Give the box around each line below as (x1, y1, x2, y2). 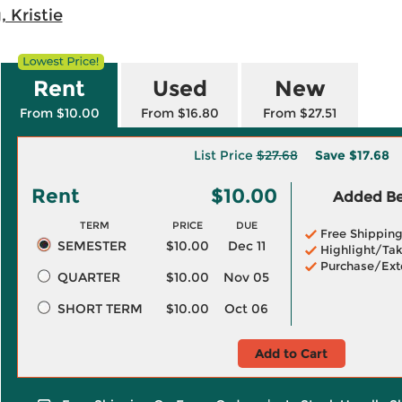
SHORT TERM (57, 301, 143, 317)
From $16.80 (140, 105, 219, 121)
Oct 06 (224, 301, 268, 317)
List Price (193, 147, 257, 163)
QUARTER (57, 269, 120, 285)
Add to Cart (255, 345, 328, 362)
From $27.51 (263, 105, 336, 121)
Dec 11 (227, 238, 266, 254)
